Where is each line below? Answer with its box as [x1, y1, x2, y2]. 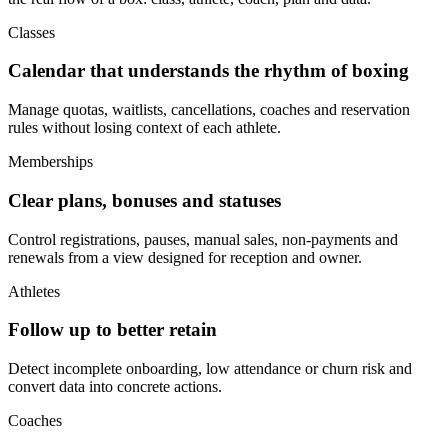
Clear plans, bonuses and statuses [8, 189, 281, 211]
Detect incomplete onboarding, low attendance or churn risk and [8, 360, 412, 378]
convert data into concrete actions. [8, 378, 222, 396]
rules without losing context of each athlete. [8, 119, 281, 137]
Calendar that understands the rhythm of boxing [8, 60, 409, 82]
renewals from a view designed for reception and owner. [8, 248, 362, 266]
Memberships [8, 153, 93, 171]
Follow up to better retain [8, 319, 217, 341]
